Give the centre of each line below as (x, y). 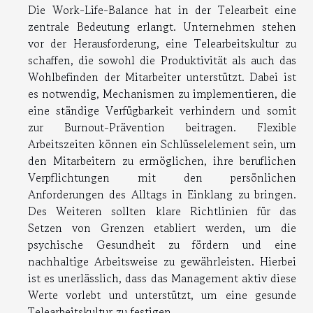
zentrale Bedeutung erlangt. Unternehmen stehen (162, 26)
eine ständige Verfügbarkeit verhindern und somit (162, 110)
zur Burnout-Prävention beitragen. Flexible (162, 127)
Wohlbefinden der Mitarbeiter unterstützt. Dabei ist (162, 77)
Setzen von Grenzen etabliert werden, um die (162, 227)
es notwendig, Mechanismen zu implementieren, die (162, 93)
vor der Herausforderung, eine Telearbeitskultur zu (162, 43)
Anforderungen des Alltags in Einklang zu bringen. (162, 194)
